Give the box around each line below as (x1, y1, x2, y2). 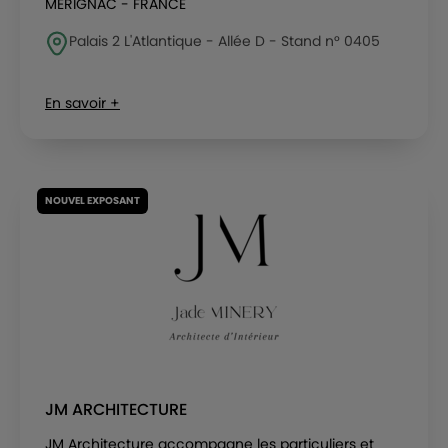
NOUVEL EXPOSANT (45, 193, 140, 208)
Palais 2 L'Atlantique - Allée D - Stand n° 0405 (69, 31, 380, 51)
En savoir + (45, 93, 120, 113)
